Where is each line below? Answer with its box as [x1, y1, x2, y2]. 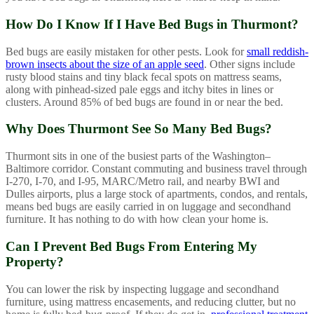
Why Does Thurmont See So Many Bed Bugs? [6, 121, 272, 137]
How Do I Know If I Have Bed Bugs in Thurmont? [6, 16, 299, 32]
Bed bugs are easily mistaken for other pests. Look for [6, 45, 247, 57]
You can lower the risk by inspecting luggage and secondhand [6, 282, 279, 295]
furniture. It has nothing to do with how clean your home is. [6, 213, 268, 226]
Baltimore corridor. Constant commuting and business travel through [6, 163, 307, 175]
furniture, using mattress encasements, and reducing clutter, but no [6, 295, 296, 308]
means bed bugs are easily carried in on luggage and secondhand [6, 200, 291, 213]
